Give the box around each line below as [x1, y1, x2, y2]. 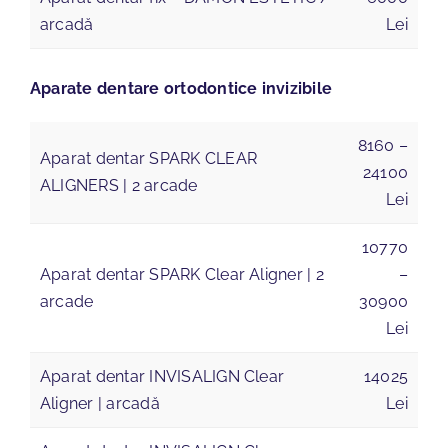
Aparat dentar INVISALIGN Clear [39, 366, 285, 386]
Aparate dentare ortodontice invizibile [29, 78, 333, 98]
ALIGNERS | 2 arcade [39, 175, 198, 195]
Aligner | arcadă [39, 393, 160, 413]
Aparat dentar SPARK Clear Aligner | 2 [39, 264, 324, 284]
